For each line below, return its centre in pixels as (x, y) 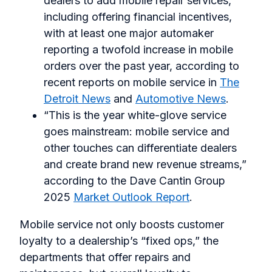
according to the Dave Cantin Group (134, 181)
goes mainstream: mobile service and (137, 132)
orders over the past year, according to (141, 66)
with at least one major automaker (129, 33)
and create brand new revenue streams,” (145, 165)
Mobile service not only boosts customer (122, 225)
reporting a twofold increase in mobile (138, 50)
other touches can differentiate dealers (140, 148)
